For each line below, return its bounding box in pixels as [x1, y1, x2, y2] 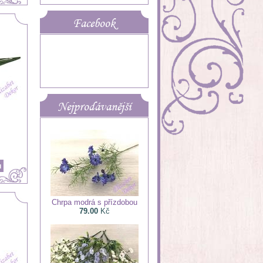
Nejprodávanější [58, 99, 131, 114]
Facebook [73, 15, 116, 31]
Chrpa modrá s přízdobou [51, 198, 137, 207]
